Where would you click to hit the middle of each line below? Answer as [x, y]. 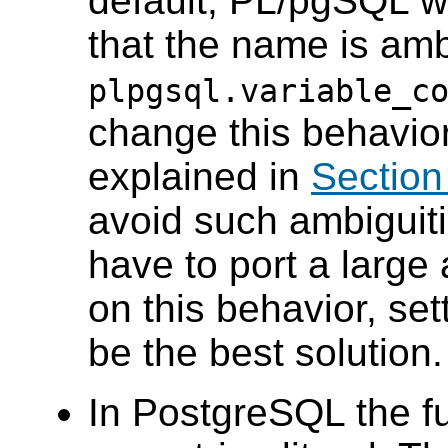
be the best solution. [265, 353]
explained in [199, 177]
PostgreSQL [238, 413]
